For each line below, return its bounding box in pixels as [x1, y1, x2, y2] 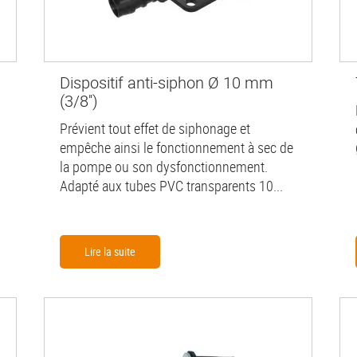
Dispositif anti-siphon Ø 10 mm [59, 72, 273, 94]
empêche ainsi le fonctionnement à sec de [59, 138, 293, 158]
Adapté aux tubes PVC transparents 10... [59, 176, 283, 196]
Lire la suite [84, 244, 135, 260]
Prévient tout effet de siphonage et [59, 119, 250, 139]
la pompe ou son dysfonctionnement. [59, 157, 268, 177]
